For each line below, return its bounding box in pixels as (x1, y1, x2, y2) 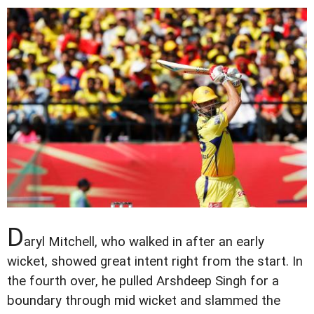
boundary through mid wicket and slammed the (7, 293, 280, 309)
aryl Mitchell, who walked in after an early (24, 234, 264, 250)
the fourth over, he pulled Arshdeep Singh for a (7, 273, 279, 289)
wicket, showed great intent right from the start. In (7, 254, 303, 270)
